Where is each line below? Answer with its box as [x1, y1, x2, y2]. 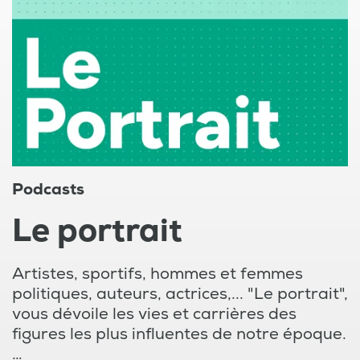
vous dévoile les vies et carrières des [12, 304, 297, 324]
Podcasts [12, 179, 84, 199]
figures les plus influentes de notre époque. [12, 324, 346, 344]
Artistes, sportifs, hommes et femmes [12, 264, 303, 284]
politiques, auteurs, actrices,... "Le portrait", [12, 284, 348, 304]
